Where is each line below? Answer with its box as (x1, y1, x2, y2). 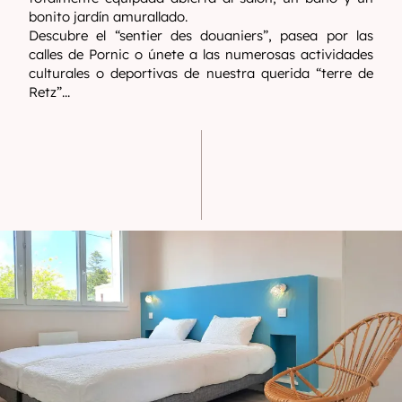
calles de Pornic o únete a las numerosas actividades (29, 46, 373, 63)
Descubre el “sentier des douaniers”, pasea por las (29, 27, 373, 44)
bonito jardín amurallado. (29, 8, 188, 25)
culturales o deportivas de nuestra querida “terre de (29, 65, 373, 82)
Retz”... (29, 83, 74, 100)
